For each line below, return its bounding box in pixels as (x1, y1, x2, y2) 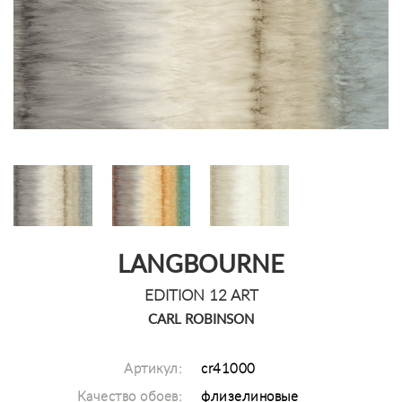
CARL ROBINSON (148, 312, 254, 327)
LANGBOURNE (118, 252, 284, 277)
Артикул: (124, 362, 183, 376)
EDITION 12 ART (144, 287, 258, 303)
